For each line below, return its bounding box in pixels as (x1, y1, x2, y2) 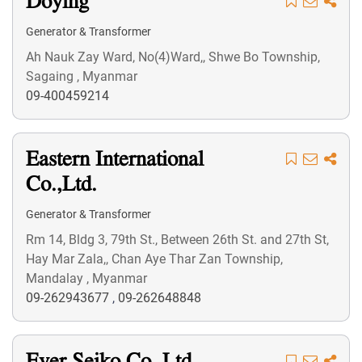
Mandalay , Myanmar (26, 271, 147, 286)
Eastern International (26, 146, 204, 175)
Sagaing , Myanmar (26, 69, 137, 84)
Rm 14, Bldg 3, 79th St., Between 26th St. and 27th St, (26, 232, 329, 247)
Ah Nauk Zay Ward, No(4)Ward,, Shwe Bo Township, (26, 49, 320, 65)
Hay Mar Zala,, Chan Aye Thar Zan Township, (26, 251, 283, 267)
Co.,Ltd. (26, 171, 97, 200)
